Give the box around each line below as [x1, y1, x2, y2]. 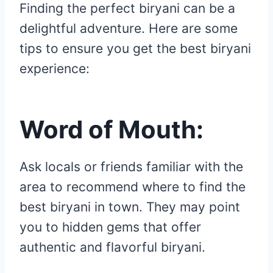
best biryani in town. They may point [19, 199, 240, 215]
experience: [19, 61, 90, 77]
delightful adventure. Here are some [19, 21, 238, 37]
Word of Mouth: [19, 115, 209, 145]
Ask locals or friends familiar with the [19, 159, 243, 175]
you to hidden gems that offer [19, 219, 201, 235]
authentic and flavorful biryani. [19, 239, 205, 255]
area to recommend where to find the [19, 179, 246, 195]
